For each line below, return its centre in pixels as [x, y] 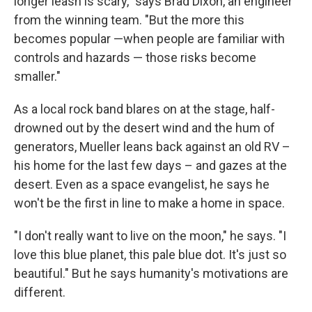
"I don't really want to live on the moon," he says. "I [150, 236]
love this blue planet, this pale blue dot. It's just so [150, 255]
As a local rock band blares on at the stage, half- [145, 109]
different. [40, 292]
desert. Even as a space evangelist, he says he [142, 184]
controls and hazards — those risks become [135, 57]
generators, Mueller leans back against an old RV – [152, 147]
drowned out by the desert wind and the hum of [145, 128]
